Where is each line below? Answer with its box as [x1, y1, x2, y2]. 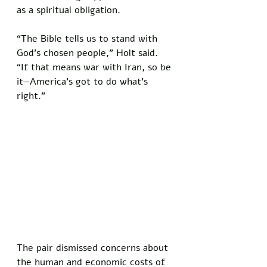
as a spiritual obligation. [17, 3, 123, 17]
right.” [17, 89, 45, 103]
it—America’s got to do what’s [17, 74, 151, 88]
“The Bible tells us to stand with [17, 32, 160, 45]
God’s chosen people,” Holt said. [17, 46, 161, 60]
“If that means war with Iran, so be [17, 60, 174, 74]
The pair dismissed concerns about [17, 241, 171, 255]
